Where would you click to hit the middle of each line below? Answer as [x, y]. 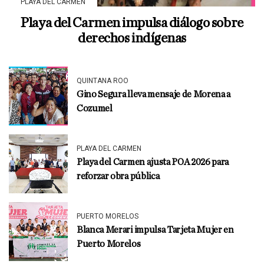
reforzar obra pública [118, 176]
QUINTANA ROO [103, 80]
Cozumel [95, 108]
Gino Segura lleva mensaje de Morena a [154, 94]
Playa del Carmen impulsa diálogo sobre [132, 23]
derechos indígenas [132, 38]
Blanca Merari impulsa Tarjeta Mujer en [155, 230]
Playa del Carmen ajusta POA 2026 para [153, 162]
